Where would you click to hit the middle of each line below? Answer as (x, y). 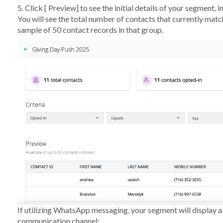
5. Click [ (33, 7)
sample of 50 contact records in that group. (90, 29)
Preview (62, 7)
